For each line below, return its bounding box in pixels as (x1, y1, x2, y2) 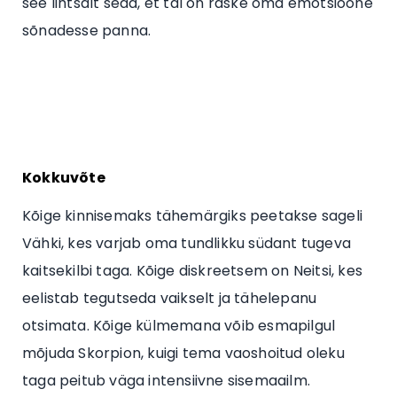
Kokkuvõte (22, 167, 105, 188)
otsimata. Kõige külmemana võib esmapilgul (22, 315, 336, 336)
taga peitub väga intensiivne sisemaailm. (22, 370, 311, 391)
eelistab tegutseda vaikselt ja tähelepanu (22, 287, 317, 308)
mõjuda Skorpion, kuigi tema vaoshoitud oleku (22, 342, 345, 363)
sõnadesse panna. (22, 19, 152, 41)
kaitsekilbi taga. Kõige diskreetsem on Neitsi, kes (22, 260, 363, 281)
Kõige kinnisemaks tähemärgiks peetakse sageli (22, 205, 363, 226)
